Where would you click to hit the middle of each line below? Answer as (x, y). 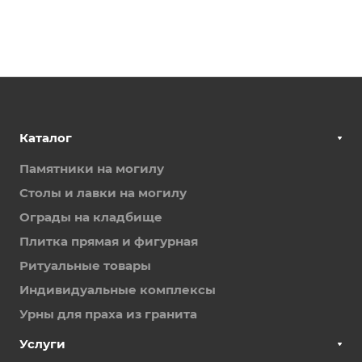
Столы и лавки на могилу (103, 193)
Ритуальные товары (85, 266)
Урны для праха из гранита (108, 314)
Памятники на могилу (92, 169)
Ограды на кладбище (91, 217)
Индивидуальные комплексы (118, 290)
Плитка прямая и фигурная (109, 242)
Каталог (46, 138)
